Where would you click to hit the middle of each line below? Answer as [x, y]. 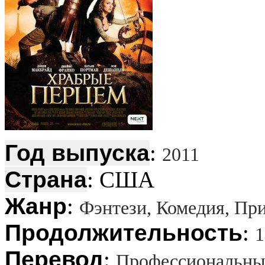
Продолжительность [124, 232]
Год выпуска [77, 153]
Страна [46, 179]
